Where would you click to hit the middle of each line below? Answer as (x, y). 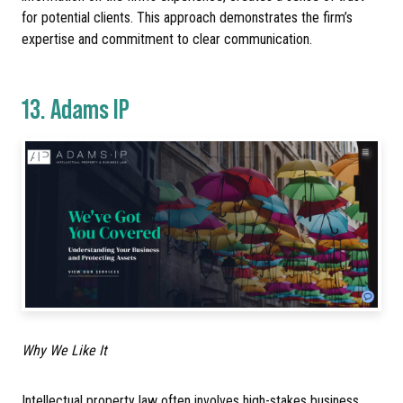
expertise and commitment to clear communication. (167, 40)
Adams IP (92, 108)
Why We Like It (64, 350)
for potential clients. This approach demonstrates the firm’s (187, 18)
